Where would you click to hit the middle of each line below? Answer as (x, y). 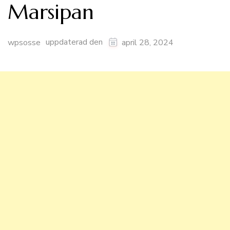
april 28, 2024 (148, 42)
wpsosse (24, 42)
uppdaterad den (75, 42)
